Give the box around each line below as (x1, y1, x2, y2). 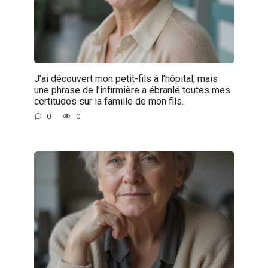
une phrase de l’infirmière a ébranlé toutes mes (33, 84, 230, 96)
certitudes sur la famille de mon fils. (33, 95, 184, 107)
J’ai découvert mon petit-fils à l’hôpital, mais (33, 72, 218, 84)
